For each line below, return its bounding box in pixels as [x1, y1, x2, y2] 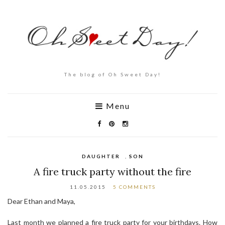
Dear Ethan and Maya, [8, 196, 75, 205]
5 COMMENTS [113, 183, 156, 190]
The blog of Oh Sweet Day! [64, 71, 161, 77]
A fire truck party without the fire [34, 165, 191, 178]
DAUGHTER [81, 153, 120, 159]
